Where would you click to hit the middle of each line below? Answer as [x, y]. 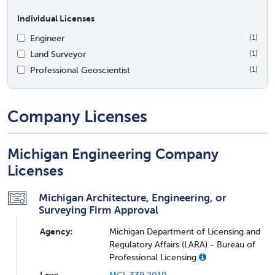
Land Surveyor [58, 54]
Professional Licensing [154, 257]
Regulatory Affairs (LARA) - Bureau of [182, 244]
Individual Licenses [56, 18]
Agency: [56, 231]
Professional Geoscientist [80, 70]
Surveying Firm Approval [99, 210]
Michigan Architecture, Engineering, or [133, 197]
